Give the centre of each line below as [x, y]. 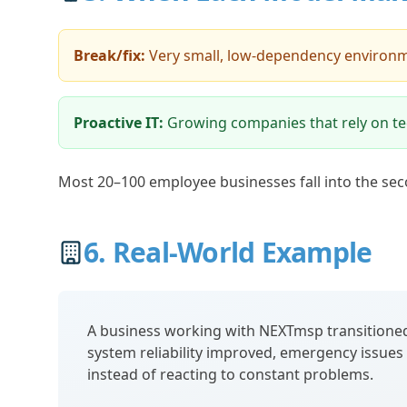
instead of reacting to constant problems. [230, 374]
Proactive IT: [119, 123]
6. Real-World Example [228, 252]
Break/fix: [109, 55]
